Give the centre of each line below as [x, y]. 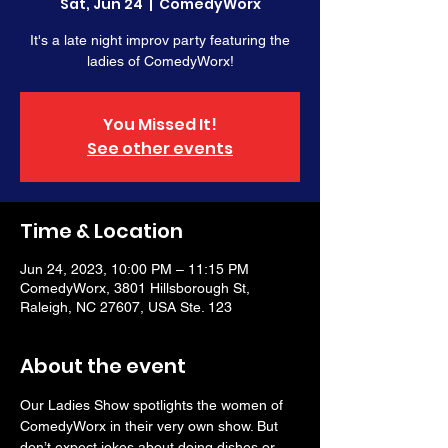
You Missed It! [160, 124]
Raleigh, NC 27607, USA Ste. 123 [126, 307]
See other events [160, 148]
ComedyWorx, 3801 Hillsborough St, [135, 288]
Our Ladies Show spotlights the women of [153, 405]
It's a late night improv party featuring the [160, 40]
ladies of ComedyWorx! [160, 61]
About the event [103, 366]
